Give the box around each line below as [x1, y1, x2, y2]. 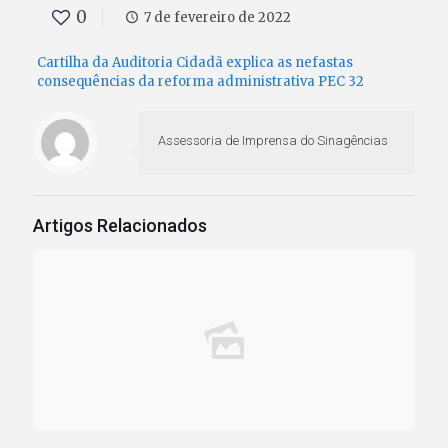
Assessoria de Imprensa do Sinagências [158, 133, 388, 148]
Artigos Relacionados [33, 215, 207, 236]
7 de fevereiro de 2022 [144, 9, 292, 26]
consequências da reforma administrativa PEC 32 [36, 73, 364, 90]
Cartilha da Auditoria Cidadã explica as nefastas [36, 54, 353, 71]
